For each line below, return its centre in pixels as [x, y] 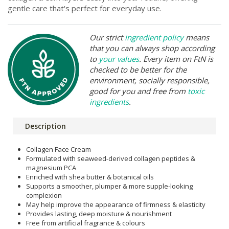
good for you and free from [139, 91]
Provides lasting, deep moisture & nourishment [99, 213]
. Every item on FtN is [176, 59]
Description [45, 126]
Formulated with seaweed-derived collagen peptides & [111, 158]
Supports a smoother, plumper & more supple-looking [109, 186]
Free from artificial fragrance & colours [86, 223]
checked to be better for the [138, 69]
